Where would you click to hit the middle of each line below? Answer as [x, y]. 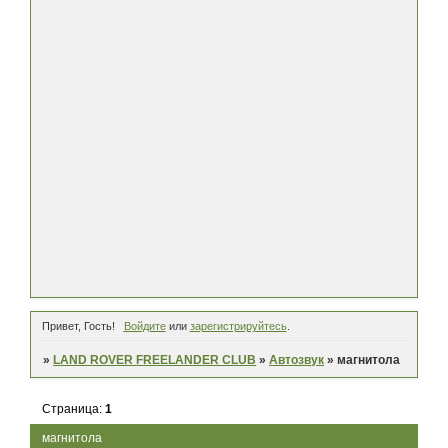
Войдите [144, 326]
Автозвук [297, 360]
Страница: [74, 408]
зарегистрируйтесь [238, 326]
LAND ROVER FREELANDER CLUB [155, 360]
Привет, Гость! [78, 326]
